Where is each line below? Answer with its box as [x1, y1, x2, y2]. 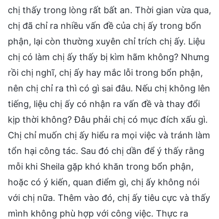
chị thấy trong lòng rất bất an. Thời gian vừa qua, [8, 4, 211, 15]
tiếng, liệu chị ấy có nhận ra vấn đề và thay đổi [8, 98, 200, 109]
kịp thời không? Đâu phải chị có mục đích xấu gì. [8, 114, 208, 125]
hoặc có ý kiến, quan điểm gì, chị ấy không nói [8, 176, 199, 187]
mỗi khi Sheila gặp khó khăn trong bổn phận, [8, 161, 194, 172]
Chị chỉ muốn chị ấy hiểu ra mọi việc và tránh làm [8, 130, 210, 140]
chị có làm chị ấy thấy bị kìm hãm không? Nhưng [8, 51, 209, 62]
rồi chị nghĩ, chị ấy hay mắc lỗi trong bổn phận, [8, 67, 203, 78]
